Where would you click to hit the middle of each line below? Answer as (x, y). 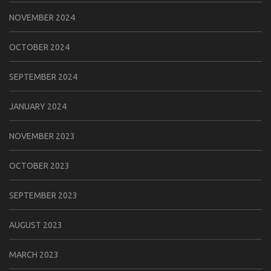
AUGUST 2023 (36, 225)
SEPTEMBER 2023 (43, 195)
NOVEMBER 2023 (42, 136)
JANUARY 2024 (38, 106)
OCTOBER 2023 (39, 165)
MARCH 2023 (34, 254)
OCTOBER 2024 (39, 47)
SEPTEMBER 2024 (43, 77)
